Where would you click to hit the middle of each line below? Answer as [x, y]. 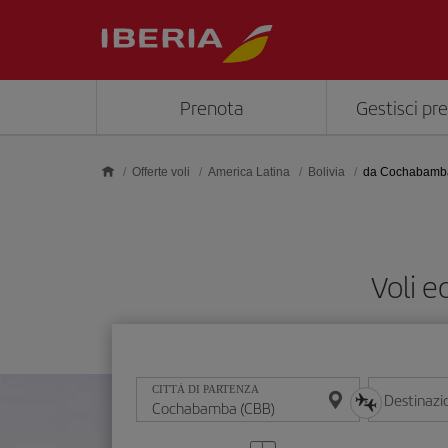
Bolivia [326, 172]
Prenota [212, 107]
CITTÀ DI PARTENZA [205, 389]
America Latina [249, 172]
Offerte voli [161, 172]
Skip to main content [76, 17]
